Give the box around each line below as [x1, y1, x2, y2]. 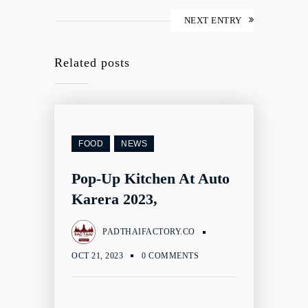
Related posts [54, 56, 130, 69]
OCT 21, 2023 [71, 250, 123, 261]
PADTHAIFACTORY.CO [102, 227, 195, 236]
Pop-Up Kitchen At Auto [71, 170, 230, 187]
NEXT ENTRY [184, 15, 242, 25]
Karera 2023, [71, 190, 157, 208]
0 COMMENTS [142, 250, 199, 261]
